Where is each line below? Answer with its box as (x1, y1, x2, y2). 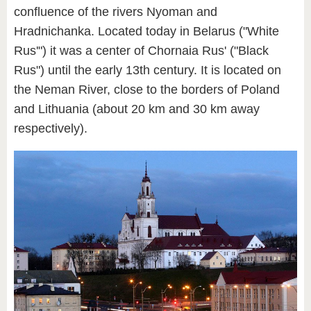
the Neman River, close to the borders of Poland (14, 82, 280, 96)
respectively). (14, 121, 87, 135)
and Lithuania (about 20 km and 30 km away (14, 101, 260, 116)
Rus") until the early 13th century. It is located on (14, 62, 281, 77)
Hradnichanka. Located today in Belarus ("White (14, 24, 279, 38)
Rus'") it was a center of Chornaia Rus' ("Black (14, 43, 269, 58)
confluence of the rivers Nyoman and (14, 4, 217, 19)
